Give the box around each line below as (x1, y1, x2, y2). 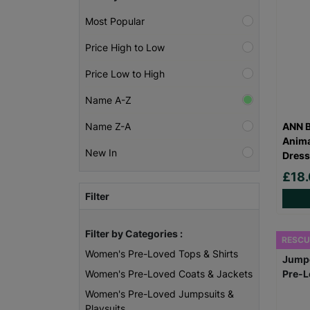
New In (85, 147, 117, 159)
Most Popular (85, 15, 145, 28)
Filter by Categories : (85, 228, 183, 240)
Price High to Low (85, 42, 165, 54)
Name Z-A (85, 120, 131, 133)
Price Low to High (85, 68, 165, 80)
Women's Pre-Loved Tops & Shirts (85, 248, 238, 260)
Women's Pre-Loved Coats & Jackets (85, 268, 253, 280)
